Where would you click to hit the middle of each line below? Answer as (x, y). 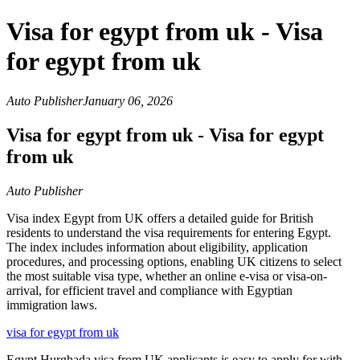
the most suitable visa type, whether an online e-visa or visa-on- (167, 276)
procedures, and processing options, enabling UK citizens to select (174, 261)
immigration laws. (52, 305)
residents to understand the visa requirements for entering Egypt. (169, 232)
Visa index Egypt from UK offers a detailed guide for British (160, 218)
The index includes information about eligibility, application (157, 247)
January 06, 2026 (128, 100)
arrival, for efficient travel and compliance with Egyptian (149, 290)
